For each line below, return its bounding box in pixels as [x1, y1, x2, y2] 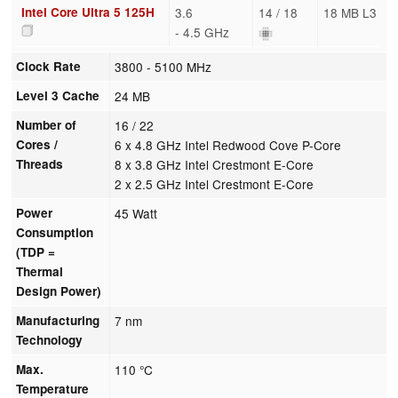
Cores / [16, 135, 59, 153]
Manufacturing [16, 311, 100, 329]
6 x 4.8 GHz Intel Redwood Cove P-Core [115, 135, 342, 154]
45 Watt [115, 203, 158, 222]
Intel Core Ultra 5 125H [20, 3, 155, 20]
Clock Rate [16, 57, 82, 75]
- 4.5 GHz [174, 22, 229, 41]
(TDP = [16, 243, 56, 260]
